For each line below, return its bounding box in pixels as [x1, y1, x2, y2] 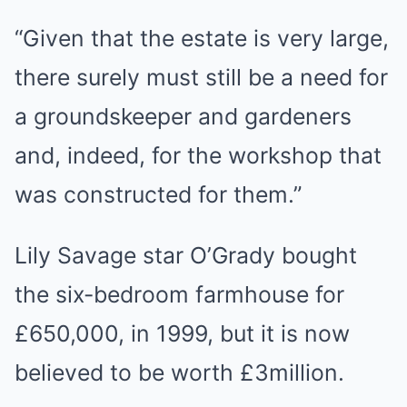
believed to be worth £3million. [15, 359, 344, 386]
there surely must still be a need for [15, 64, 388, 91]
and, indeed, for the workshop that [15, 142, 382, 169]
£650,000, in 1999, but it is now [15, 320, 350, 347]
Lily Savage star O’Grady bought [15, 242, 357, 269]
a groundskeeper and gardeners [15, 103, 352, 130]
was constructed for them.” [15, 181, 302, 208]
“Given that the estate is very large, [15, 25, 389, 52]
